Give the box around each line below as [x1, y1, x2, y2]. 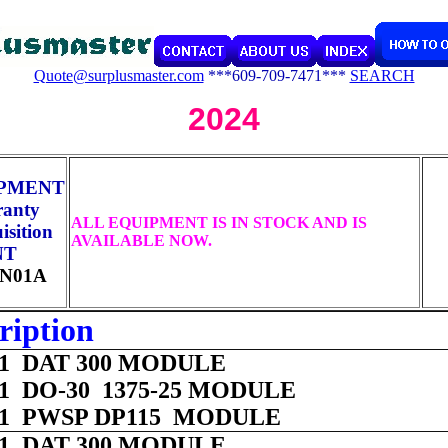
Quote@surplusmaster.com [33, 66, 204, 84]
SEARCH [349, 66, 415, 84]
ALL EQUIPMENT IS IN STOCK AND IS [70, 213, 367, 231]
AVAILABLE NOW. [70, 231, 212, 249]
